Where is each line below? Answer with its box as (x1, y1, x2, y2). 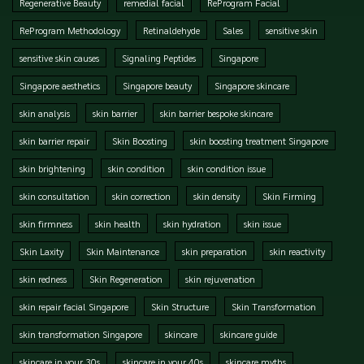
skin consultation (19, 188, 89, 202)
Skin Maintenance (86, 244, 159, 258)
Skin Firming (262, 188, 316, 202)
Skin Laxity (19, 244, 63, 258)
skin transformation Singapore (19, 327, 142, 340)
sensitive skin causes (19, 50, 99, 64)
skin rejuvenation (185, 271, 255, 285)
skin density (193, 188, 240, 202)
